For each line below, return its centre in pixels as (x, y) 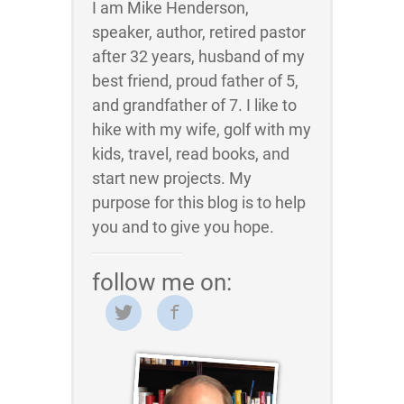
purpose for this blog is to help (199, 202)
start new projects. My (172, 178)
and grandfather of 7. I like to (194, 105)
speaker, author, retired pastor (199, 32)
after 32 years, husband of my (198, 56)
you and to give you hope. (183, 227)
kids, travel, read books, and (191, 154)
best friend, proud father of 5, (195, 81)
